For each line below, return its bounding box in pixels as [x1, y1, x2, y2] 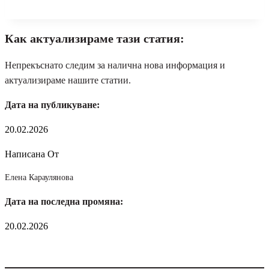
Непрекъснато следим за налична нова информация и [5, 60, 225, 71]
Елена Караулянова [5, 173, 73, 183]
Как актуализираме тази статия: [5, 32, 184, 46]
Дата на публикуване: [5, 100, 100, 110]
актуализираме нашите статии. [5, 75, 131, 86]
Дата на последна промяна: [5, 196, 123, 207]
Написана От [5, 149, 59, 160]
